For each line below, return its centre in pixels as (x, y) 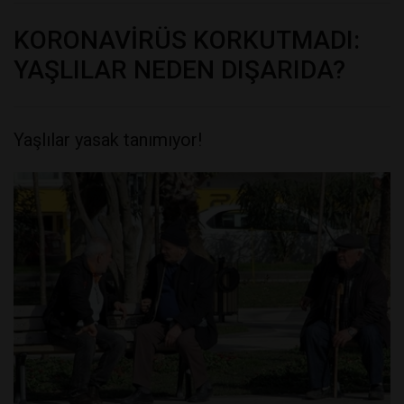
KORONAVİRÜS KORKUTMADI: (187, 40)
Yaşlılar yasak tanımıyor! (108, 139)
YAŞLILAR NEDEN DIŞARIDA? (179, 69)
